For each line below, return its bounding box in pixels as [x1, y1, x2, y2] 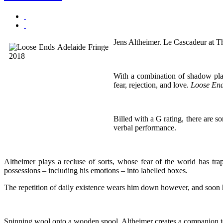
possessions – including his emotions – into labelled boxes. [4, 166, 188, 175]
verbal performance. [113, 123, 176, 132]
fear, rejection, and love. [113, 80, 191, 89]
